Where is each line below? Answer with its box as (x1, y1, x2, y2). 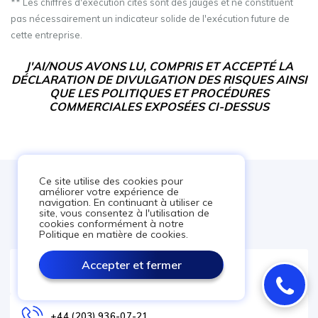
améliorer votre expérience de (39, 185, 179, 198)
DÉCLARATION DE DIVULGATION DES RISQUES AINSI (11, 72, 307, 87)
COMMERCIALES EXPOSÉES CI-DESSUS (49, 99, 269, 114)
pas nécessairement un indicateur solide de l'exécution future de (11, 13, 290, 24)
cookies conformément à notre (39, 217, 184, 230)
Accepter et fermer (81, 258, 182, 272)
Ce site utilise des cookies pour (39, 175, 183, 187)
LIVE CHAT (50, 265, 100, 277)
